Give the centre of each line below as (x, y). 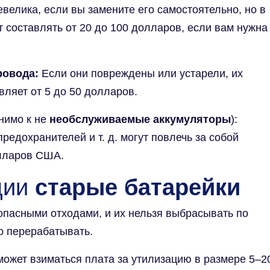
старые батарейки (138, 187)
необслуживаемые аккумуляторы (140, 119)
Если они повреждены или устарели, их (141, 73)
